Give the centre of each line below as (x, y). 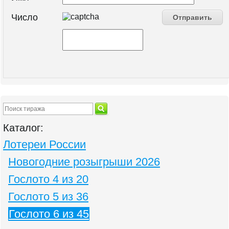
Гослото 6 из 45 (49, 214)
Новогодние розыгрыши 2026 (84, 162)
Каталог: (23, 128)
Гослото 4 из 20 (48, 179)
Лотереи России (44, 144)
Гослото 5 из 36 (48, 197)
